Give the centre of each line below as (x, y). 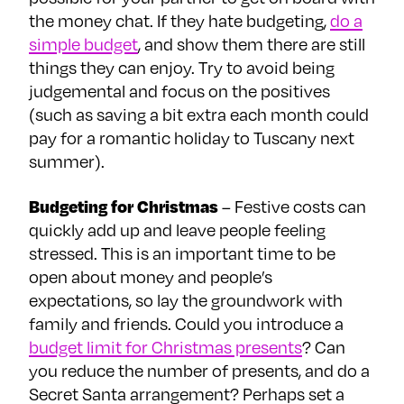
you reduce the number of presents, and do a (199, 371)
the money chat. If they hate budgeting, (179, 21)
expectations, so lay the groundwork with (186, 300)
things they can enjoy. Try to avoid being (182, 68)
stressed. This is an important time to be (182, 253)
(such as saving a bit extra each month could (199, 115)
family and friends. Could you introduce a (186, 324)
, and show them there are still (252, 44)
